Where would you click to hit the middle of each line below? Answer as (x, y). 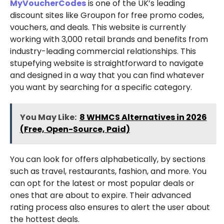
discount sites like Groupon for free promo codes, (107, 15)
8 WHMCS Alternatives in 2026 (143, 117)
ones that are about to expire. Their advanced (100, 195)
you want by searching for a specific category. (101, 87)
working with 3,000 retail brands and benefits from (109, 39)
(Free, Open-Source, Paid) (75, 129)
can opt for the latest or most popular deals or (102, 183)
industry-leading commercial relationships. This (103, 51)
